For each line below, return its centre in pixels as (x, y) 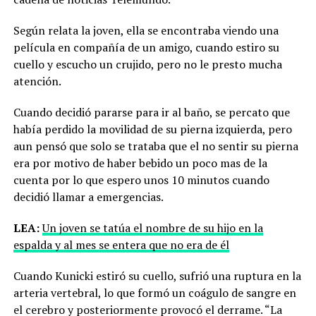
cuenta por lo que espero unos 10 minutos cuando (141, 180)
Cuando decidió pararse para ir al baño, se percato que (151, 113)
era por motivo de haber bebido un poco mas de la (140, 163)
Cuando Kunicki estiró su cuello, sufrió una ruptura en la (157, 276)
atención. (37, 81)
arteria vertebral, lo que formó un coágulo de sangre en (154, 293)
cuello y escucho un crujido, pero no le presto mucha (147, 65)
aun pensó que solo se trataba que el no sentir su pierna (156, 146)
